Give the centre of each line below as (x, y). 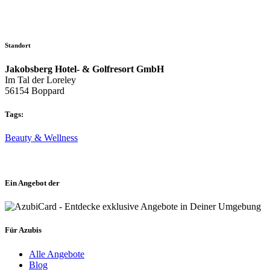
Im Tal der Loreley (40, 80)
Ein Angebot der (32, 183)
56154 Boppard (35, 90)
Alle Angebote (57, 254)
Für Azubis (23, 230)
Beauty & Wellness (41, 137)
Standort (18, 45)
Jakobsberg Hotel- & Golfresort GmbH (84, 69)
